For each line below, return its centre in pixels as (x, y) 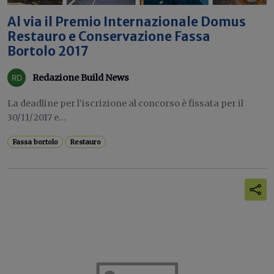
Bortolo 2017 (48, 51)
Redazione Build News (81, 77)
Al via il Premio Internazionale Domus (127, 22)
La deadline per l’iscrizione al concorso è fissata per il (125, 103)
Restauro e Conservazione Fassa (109, 37)
